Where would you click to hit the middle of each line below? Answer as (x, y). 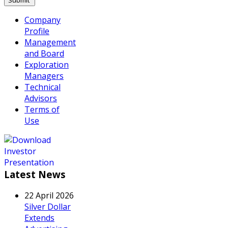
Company (42, 20)
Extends (39, 218)
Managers (44, 76)
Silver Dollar (48, 207)
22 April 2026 (49, 196)
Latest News (35, 174)
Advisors (41, 98)
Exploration (47, 64)
